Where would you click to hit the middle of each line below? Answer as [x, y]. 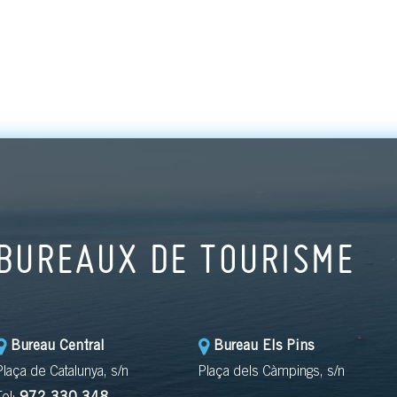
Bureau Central [57, 347]
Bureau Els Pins [264, 347]
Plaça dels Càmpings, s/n [272, 373]
